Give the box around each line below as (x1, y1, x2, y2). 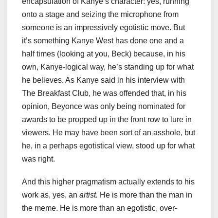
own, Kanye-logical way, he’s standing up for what (22, 63, 194, 72)
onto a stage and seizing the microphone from (22, 10, 179, 19)
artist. (79, 191, 100, 200)
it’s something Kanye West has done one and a (22, 36, 184, 45)
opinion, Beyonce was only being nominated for (22, 102, 185, 111)
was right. (22, 155, 55, 163)
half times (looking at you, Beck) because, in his (22, 50, 185, 58)
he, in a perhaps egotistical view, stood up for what (22, 142, 195, 150)
